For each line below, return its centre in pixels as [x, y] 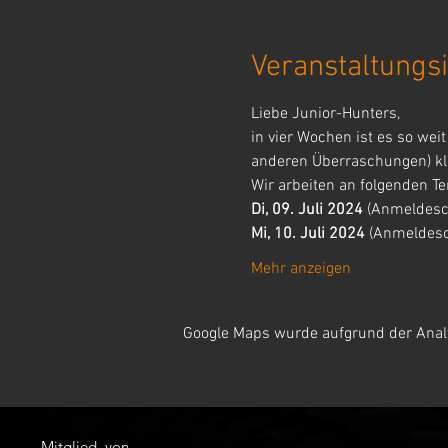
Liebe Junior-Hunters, [325, 113]
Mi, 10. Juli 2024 [307, 233]
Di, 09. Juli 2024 [306, 209]
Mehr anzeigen [300, 268]
